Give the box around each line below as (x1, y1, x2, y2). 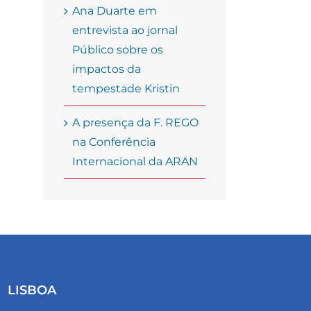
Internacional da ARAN (72, 155, 198, 169)
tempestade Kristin (72, 82, 180, 96)
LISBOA (8, 283, 57, 299)
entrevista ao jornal (72, 24, 178, 37)
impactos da (72, 62, 141, 76)
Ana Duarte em (72, 4, 157, 18)
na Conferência (72, 135, 155, 149)
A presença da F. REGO (72, 116, 199, 130)
